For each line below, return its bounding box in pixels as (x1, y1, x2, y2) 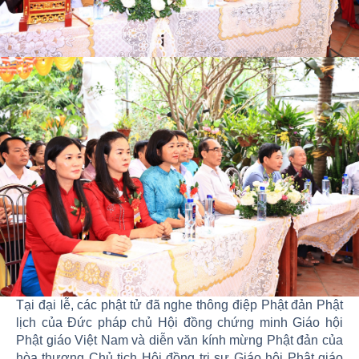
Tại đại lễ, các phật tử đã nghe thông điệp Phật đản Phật (16, 298, 343, 313)
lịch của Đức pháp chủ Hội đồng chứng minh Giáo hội (16, 316, 343, 330)
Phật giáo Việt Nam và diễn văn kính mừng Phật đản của (16, 333, 343, 348)
